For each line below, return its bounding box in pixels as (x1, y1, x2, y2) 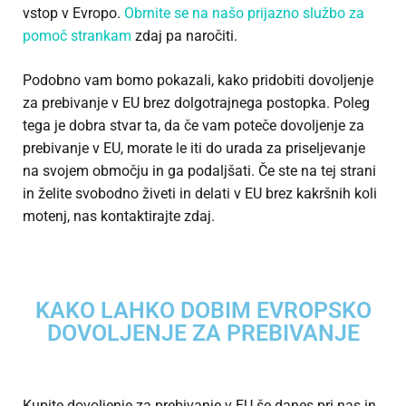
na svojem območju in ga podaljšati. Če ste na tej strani (23, 162, 376, 180)
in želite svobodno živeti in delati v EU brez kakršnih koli (23, 185, 377, 203)
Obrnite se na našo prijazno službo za (124, 5, 364, 23)
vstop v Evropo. (23, 5, 124, 23)
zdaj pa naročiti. (131, 27, 241, 45)
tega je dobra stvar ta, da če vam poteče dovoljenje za (23, 117, 364, 135)
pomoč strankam (23, 27, 131, 45)
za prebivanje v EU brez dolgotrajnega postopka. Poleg (23, 94, 370, 112)
